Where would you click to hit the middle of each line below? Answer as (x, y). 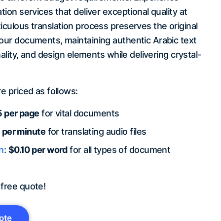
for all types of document (119, 150)
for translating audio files (96, 132)
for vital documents (79, 113)
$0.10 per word (38, 150)
